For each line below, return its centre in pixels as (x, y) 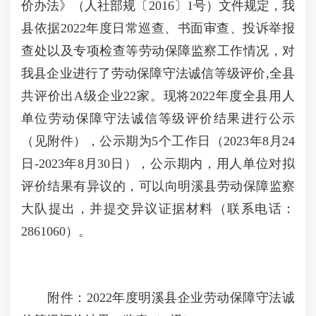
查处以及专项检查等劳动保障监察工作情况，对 (158, 51)
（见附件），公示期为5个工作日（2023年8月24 (158, 141)
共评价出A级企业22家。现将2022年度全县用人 (158, 96)
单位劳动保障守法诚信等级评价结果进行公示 (158, 119)
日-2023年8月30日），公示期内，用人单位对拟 (158, 164)
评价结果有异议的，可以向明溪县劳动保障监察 (158, 186)
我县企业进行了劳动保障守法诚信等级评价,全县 (158, 73)
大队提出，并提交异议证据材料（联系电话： (158, 209)
